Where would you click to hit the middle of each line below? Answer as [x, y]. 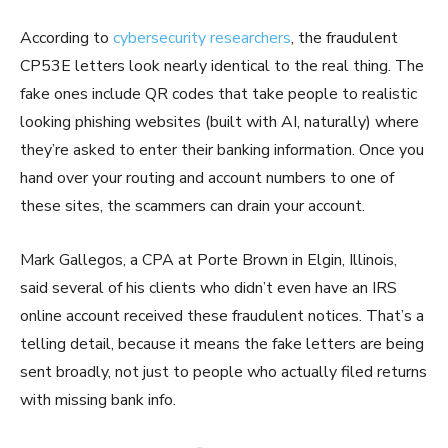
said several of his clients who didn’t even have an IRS [208, 288]
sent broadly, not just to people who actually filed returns [223, 372]
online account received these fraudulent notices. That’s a [222, 316]
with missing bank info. [98, 400]
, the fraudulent [344, 38]
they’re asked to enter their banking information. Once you [222, 150]
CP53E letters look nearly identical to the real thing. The [222, 66]
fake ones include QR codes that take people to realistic [218, 94]
